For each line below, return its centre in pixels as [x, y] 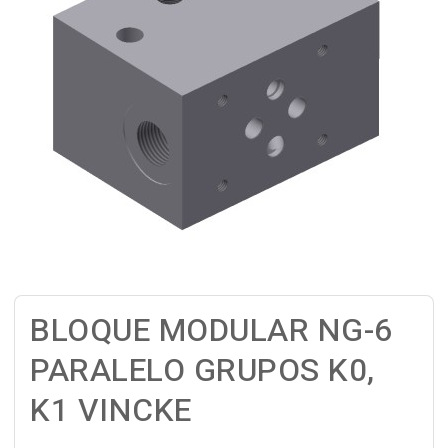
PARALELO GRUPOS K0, [202, 370]
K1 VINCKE [111, 410]
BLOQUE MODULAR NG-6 [211, 330]
